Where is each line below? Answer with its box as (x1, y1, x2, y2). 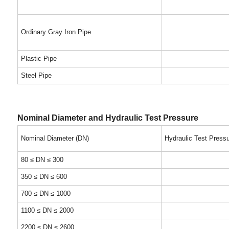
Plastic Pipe (20, 55, 57, 62)
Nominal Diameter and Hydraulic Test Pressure (17, 113, 198, 122)
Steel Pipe (20, 72, 52, 79)
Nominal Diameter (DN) (20, 134, 89, 142)
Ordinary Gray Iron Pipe (20, 28, 91, 36)
